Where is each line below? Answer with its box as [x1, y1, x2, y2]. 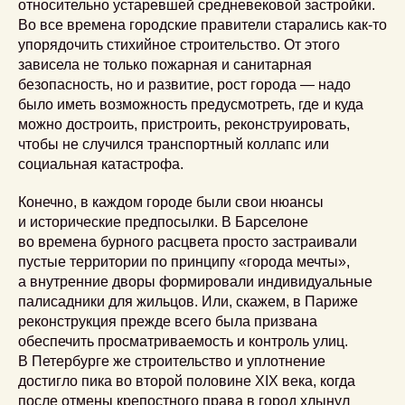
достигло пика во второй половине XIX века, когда [18, 373, 355, 389]
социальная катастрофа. [18, 156, 184, 172]
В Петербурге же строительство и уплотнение [18, 353, 325, 369]
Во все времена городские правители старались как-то [18, 17, 387, 33]
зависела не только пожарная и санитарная [18, 57, 312, 72]
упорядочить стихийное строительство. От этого [18, 37, 340, 52]
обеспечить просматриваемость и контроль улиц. [18, 334, 348, 349]
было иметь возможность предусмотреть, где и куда [18, 97, 363, 112]
